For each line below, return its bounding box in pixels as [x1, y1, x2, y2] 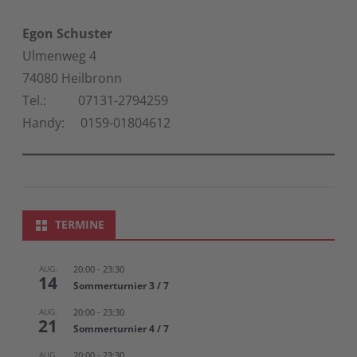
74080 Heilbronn [22, 69, 122, 87]
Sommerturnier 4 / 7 [73, 321, 169, 335]
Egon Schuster [22, 24, 112, 42]
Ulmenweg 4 [22, 46, 96, 65]
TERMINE [55, 216, 104, 232]
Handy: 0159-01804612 [22, 113, 171, 131]
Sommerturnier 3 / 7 [73, 278, 169, 292]
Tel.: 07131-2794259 [22, 91, 168, 109]
